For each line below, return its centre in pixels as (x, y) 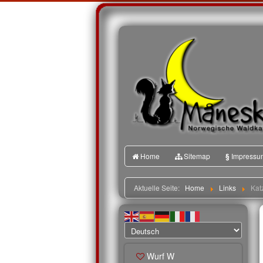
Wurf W (161, 256)
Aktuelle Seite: (159, 188)
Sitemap (197, 156)
